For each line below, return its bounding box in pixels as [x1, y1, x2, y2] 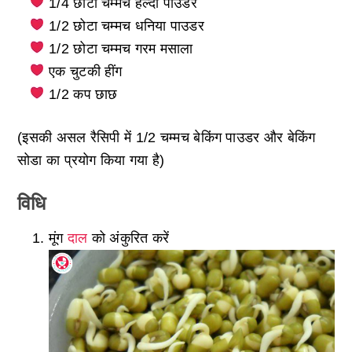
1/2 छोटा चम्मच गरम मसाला [49, 40, 193, 57]
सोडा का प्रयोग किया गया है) [17, 152, 165, 168]
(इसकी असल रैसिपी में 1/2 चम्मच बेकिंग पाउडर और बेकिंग [17, 129, 316, 145]
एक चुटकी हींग [49, 63, 123, 79]
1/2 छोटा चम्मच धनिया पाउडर [49, 17, 205, 34]
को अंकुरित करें [87, 229, 170, 246]
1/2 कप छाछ [49, 86, 118, 102]
